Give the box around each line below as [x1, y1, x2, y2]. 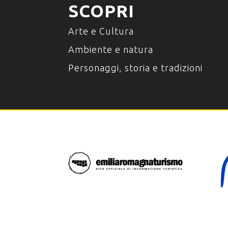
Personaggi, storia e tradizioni [68, 62, 203, 73]
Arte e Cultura [68, 25, 134, 36]
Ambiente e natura [68, 44, 154, 54]
